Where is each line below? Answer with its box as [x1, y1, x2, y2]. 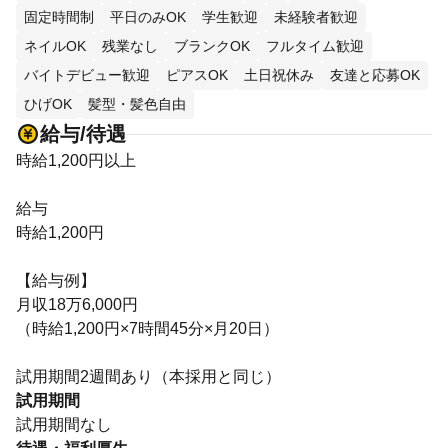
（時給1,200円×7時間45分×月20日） [16, 320, 279, 337]
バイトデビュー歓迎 [24, 67, 150, 83]
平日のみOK [110, 9, 186, 25]
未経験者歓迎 [274, 9, 358, 25]
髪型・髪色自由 [88, 96, 186, 112]
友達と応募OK [330, 67, 420, 83]
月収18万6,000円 [16, 296, 138, 313]
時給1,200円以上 [16, 152, 136, 169]
